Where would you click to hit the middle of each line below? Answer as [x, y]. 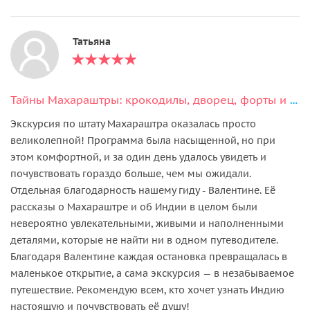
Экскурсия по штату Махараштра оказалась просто [133, 124]
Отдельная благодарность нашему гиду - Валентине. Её [143, 190]
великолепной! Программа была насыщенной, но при [143, 140]
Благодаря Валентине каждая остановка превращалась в [149, 256]
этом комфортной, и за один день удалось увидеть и [138, 157]
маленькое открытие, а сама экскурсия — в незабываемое [152, 273]
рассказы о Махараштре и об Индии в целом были [134, 207]
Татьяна [92, 41]
